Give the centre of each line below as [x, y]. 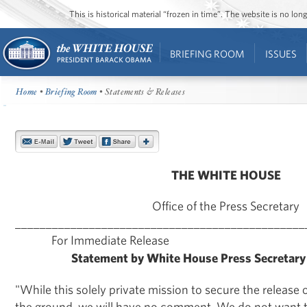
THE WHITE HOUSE [226, 174]
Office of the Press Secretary [226, 205]
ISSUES [281, 54]
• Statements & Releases [141, 92]
